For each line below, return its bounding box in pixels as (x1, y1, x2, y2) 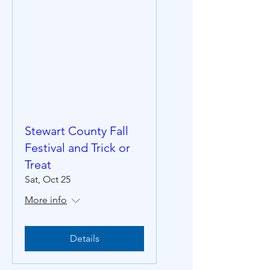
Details (69, 233, 99, 244)
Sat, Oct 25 (25, 174, 71, 185)
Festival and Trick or (25, 140, 130, 155)
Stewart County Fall (25, 124, 128, 138)
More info (25, 194, 67, 206)
